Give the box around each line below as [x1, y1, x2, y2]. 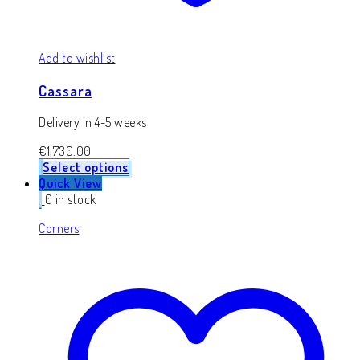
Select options [43, 159, 129, 176]
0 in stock [44, 191, 96, 208]
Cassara [39, 80, 92, 100]
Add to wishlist [39, 49, 116, 66]
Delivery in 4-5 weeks [39, 114, 147, 131]
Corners [39, 220, 80, 237]
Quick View [39, 175, 102, 192]
